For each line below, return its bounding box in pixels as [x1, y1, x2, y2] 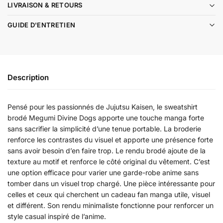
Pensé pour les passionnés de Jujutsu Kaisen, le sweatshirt [7, 102, 198, 111]
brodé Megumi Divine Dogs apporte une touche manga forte [7, 113, 204, 122]
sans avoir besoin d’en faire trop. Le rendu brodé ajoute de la [7, 146, 206, 155]
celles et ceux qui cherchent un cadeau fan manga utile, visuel [7, 190, 210, 199]
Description [7, 73, 49, 83]
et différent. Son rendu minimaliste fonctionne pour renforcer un [7, 201, 214, 210]
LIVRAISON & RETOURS [7, 1, 83, 9]
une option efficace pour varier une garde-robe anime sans [7, 168, 199, 177]
